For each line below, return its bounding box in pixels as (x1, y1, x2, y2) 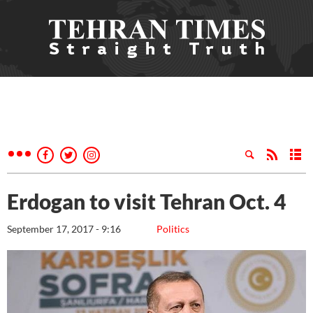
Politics (156, 223, 189, 235)
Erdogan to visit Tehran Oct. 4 (7, 189, 286, 214)
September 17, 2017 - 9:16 (7, 223, 121, 235)
